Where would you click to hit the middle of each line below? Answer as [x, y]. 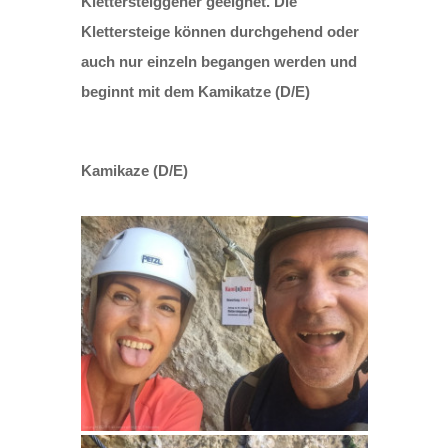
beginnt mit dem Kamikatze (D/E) [199, 92]
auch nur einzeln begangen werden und [218, 62]
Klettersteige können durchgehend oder [219, 32]
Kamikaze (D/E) [134, 171]
